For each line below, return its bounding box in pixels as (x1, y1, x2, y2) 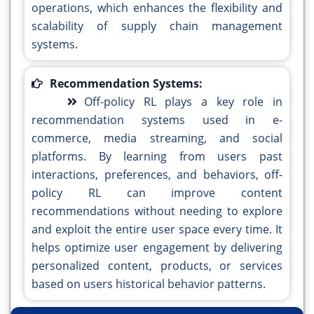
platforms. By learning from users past (32, 149, 282, 165)
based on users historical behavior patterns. (32, 276, 266, 292)
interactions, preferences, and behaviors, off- (32, 167, 282, 183)
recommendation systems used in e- (32, 112, 282, 128)
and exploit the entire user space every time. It (32, 221, 282, 238)
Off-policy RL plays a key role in (83, 94, 283, 110)
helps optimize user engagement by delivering (32, 240, 282, 256)
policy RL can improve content (32, 185, 282, 201)
